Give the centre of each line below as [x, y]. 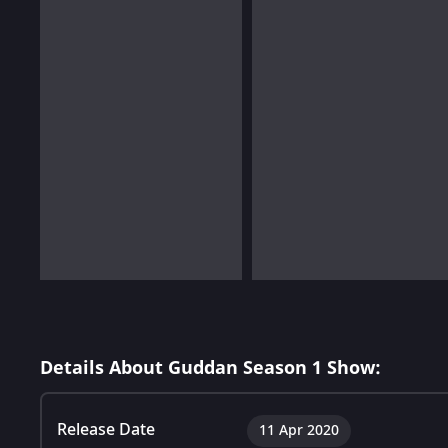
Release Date [106, 429]
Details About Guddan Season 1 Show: [210, 367]
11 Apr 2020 [299, 430]
